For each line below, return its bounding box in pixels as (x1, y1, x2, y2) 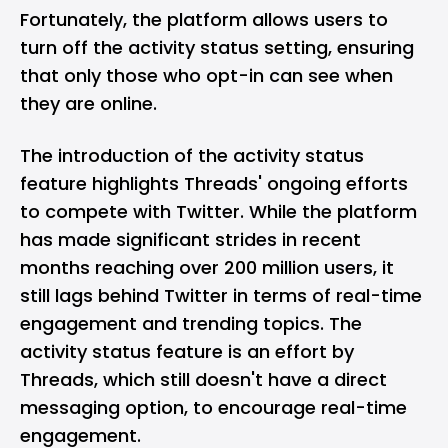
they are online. (20, 91, 157, 116)
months (20, 255, 95, 280)
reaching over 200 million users (95, 255, 373, 280)
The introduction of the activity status (20, 143, 364, 168)
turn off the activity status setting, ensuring (20, 35, 414, 60)
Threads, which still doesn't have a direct (20, 367, 387, 392)
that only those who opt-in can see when (20, 63, 393, 88)
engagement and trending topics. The (20, 311, 362, 336)
